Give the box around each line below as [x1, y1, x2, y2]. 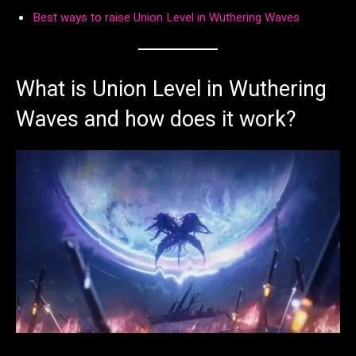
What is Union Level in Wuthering [16, 76, 327, 103]
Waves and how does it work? [16, 106, 296, 133]
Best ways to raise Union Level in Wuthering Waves [33, 9, 300, 27]
